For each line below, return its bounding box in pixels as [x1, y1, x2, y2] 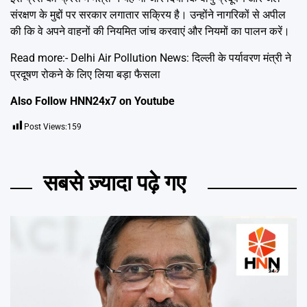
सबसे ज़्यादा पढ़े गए [43, 169, 186, 196]
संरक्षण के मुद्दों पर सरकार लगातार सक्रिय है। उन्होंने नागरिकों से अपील [10, 8, 286, 21]
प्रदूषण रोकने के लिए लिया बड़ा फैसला [10, 67, 160, 81]
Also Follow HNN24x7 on [10, 94, 134, 108]
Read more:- [10, 51, 71, 64]
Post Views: [24, 121, 67, 132]
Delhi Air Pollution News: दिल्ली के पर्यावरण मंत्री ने [71, 51, 291, 64]
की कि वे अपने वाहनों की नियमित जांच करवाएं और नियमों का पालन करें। [10, 24, 290, 38]
